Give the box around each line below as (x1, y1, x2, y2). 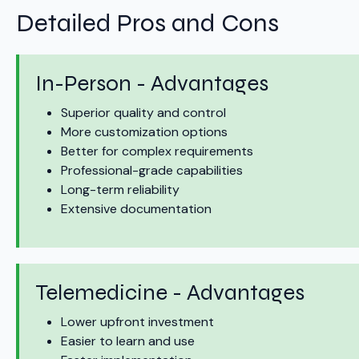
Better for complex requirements (61, 143, 253, 160)
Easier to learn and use (61, 333, 195, 350)
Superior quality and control (61, 104, 226, 122)
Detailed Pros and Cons (16, 7, 279, 39)
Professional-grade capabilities (61, 162, 243, 179)
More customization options (61, 123, 228, 141)
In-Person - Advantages (35, 70, 268, 98)
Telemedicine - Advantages (35, 279, 305, 307)
